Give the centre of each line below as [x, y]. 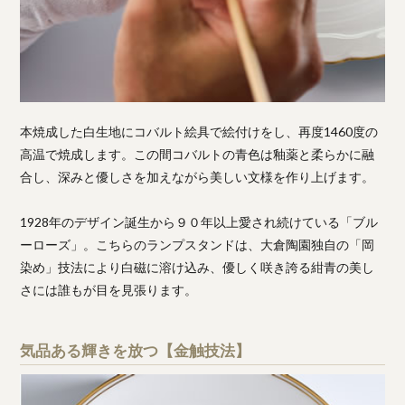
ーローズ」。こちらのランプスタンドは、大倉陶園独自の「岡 [198, 244]
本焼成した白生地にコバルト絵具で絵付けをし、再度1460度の [199, 131]
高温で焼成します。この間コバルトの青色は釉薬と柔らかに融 [198, 154]
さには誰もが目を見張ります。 [109, 289]
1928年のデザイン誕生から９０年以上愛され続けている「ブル [199, 221]
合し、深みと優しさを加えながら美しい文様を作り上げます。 [198, 176]
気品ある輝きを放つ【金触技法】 [136, 350]
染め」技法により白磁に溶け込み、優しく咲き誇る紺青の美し [198, 267]
